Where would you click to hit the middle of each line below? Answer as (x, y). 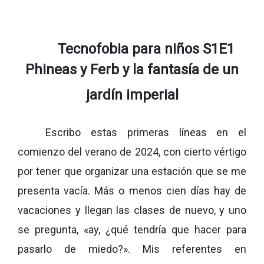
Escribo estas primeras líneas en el (146, 132)
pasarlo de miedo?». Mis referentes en (132, 249)
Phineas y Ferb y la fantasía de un (132, 69)
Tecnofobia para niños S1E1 (146, 49)
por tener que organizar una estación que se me (132, 171)
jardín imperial (132, 95)
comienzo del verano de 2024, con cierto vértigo (132, 151)
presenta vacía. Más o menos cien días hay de (132, 190)
